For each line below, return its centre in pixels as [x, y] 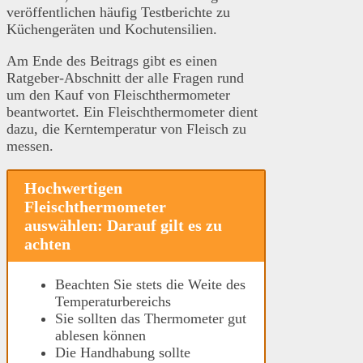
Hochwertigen [73, 188]
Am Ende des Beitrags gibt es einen [112, 60]
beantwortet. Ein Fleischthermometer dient [132, 111]
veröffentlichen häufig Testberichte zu [118, 12]
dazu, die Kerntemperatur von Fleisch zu [126, 128]
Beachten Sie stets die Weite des [150, 284]
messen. [32, 145]
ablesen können [100, 335]
